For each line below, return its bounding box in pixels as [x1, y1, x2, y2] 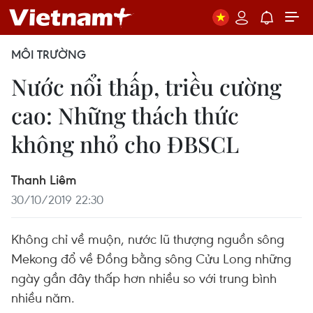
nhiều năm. [11, 289, 75, 306]
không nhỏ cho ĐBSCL [11, 129, 239, 159]
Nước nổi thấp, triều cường [11, 71, 282, 101]
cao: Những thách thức [11, 100, 239, 130]
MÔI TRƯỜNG [11, 47, 86, 62]
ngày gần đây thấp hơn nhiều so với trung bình [11, 269, 277, 286]
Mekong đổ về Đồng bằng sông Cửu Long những [11, 249, 291, 267]
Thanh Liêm [11, 171, 76, 188]
